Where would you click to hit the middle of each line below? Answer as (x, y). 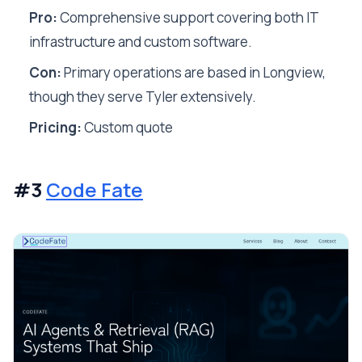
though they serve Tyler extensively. (143, 97)
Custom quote (127, 127)
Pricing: (55, 127)
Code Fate (95, 189)
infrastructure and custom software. (141, 42)
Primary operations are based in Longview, (194, 72)
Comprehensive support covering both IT (188, 17)
